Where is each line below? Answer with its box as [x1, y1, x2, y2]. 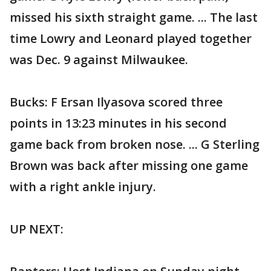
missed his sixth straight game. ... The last [10, 9, 258, 25]
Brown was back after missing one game [10, 157, 248, 174]
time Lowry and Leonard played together [10, 30, 252, 47]
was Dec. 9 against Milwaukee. [10, 51, 188, 68]
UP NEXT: [10, 221, 64, 237]
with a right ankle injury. [10, 178, 156, 195]
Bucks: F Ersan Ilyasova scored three [10, 94, 223, 110]
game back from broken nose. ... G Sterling [10, 136, 260, 152]
